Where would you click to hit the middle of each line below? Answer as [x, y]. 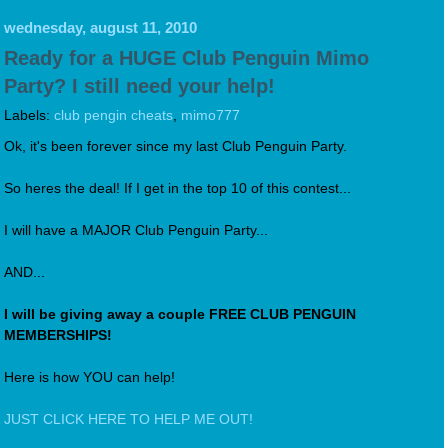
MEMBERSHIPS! [58, 335]
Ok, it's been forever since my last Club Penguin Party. [175, 146]
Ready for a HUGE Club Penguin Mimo [186, 57]
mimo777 [210, 115]
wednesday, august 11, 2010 [100, 27]
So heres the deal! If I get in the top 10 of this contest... [177, 188]
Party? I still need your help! [139, 85]
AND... [24, 272]
